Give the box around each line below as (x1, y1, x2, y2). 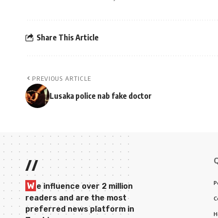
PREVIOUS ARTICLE (32, 74, 91, 82)
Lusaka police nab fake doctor (50, 91, 152, 101)
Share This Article (36, 33, 99, 43)
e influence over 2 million (36, 181, 133, 191)
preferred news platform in (25, 204, 134, 214)
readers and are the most (25, 193, 127, 202)
